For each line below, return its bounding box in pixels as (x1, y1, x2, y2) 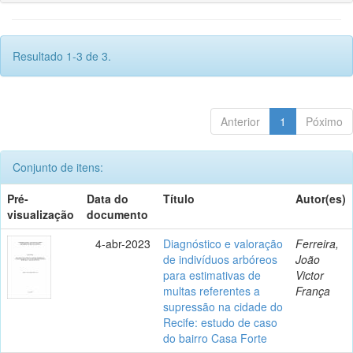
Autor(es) (295, 190, 346, 206)
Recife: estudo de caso (163, 314, 277, 330)
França (295, 282, 330, 299)
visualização (7, 206, 74, 222)
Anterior (221, 113, 260, 129)
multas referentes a (163, 282, 260, 299)
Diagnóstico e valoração (163, 235, 283, 251)
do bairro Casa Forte (163, 329, 267, 346)
